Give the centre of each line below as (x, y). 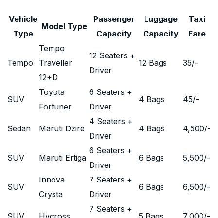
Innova (52, 180)
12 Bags (153, 63)
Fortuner (55, 107)
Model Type (64, 26)
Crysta (51, 194)
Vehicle (23, 19)
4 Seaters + (111, 121)
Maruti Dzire (62, 128)
